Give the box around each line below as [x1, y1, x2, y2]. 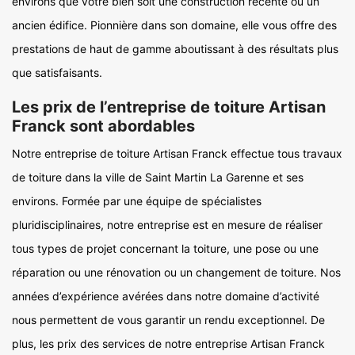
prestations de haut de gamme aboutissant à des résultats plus [12, 42, 338, 55]
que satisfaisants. [12, 66, 102, 79]
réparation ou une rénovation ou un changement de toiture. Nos [12, 265, 341, 279]
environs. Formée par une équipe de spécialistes [12, 194, 261, 208]
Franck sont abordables [12, 116, 195, 136]
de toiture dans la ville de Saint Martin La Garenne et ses [12, 170, 303, 184]
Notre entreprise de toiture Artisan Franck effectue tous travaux [12, 147, 342, 160]
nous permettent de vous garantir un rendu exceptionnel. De [12, 313, 325, 326]
